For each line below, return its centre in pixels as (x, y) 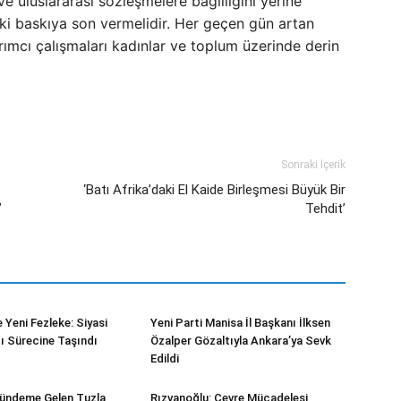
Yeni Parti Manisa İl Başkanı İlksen (240, 323)
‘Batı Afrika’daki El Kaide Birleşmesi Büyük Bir (214, 190)
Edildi (165, 358)
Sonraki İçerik (313, 165)
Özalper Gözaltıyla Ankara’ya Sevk (241, 341)
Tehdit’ (325, 209)
